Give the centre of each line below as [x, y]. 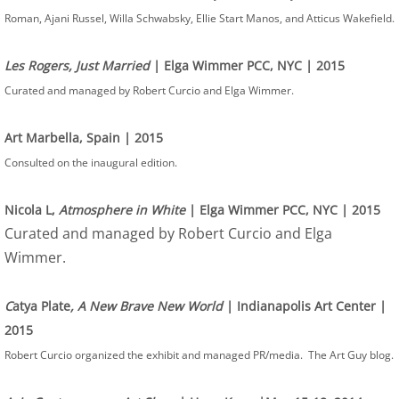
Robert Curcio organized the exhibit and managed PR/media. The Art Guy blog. [199, 355]
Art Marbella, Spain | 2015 [85, 138]
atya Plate [41, 306]
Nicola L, [30, 210]
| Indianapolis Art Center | [306, 306]
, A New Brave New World [148, 306]
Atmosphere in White [120, 210]
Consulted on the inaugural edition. [92, 163]
